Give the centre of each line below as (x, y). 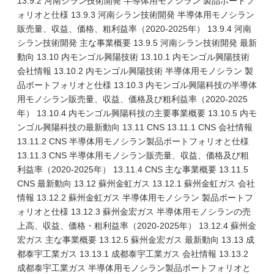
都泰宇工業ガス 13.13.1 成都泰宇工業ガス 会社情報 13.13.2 (133, 254)
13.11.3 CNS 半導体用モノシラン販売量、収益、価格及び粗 (133, 155)
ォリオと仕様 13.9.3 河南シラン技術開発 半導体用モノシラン (136, 15)
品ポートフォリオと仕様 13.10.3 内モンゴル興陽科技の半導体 (137, 85)
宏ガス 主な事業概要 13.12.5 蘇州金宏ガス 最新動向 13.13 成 (136, 240)
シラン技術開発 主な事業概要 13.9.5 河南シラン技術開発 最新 (137, 43)
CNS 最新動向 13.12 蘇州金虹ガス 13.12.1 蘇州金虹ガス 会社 (136, 183)
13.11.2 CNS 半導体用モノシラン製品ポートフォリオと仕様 (133, 141)
